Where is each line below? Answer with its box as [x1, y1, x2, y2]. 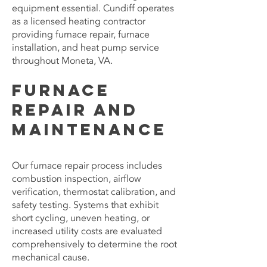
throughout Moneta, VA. [12, 54, 113, 67]
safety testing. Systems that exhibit [12, 198, 159, 212]
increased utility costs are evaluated [12, 225, 162, 238]
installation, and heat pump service [12, 41, 159, 54]
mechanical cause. [12, 251, 89, 264]
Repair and [12, 100, 138, 120]
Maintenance [12, 119, 167, 139]
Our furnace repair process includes [12, 159, 162, 172]
